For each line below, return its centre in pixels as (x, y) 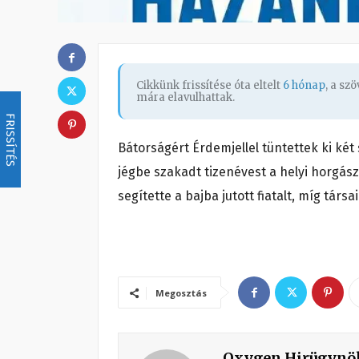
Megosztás (181, 293)
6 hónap (304, 86)
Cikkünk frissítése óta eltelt (210, 86)
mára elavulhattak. (186, 98)
